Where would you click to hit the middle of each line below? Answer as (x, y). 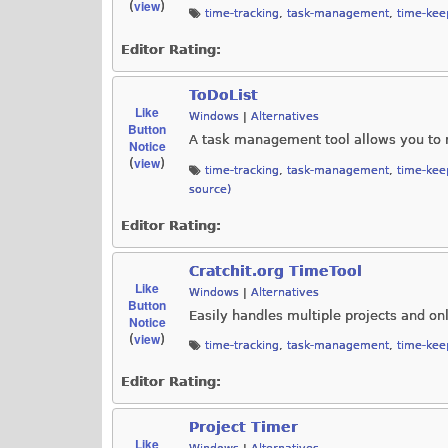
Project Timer (243, 427)
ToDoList (223, 94)
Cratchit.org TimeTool (275, 270)
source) (210, 189)
